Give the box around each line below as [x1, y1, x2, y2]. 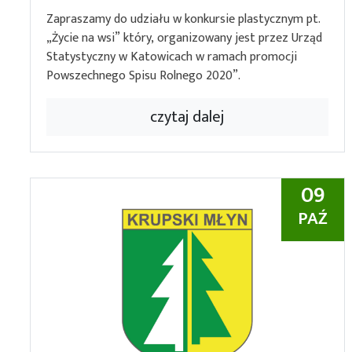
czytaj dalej [150, 104, 225, 130]
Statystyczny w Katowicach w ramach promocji [46, 46, 297, 68]
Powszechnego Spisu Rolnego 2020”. [46, 65, 240, 86]
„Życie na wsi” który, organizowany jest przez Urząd [46, 27, 322, 49]
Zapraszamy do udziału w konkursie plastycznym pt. [46, 9, 321, 30]
